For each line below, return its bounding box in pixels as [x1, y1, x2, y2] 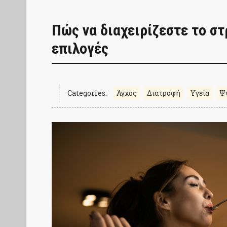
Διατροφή [147, 88, 180, 98]
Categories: [67, 88, 107, 98]
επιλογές [52, 39, 108, 57]
